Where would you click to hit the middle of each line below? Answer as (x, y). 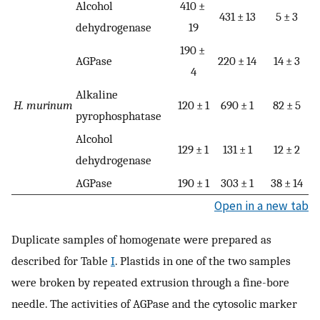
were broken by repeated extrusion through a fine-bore (150, 282)
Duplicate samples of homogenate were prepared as (141, 240)
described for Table (61, 261)
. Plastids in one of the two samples (203, 261)
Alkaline (97, 94)
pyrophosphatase (119, 115)
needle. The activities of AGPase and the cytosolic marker (154, 304)
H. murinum (43, 105)
